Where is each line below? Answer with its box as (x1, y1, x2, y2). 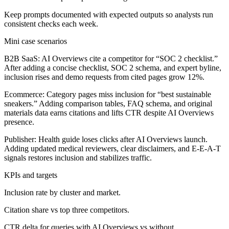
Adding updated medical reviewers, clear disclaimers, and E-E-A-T (4, 144, 221, 153)
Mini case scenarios (4, 36, 67, 45)
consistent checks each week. (4, 19, 98, 28)
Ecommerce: (4, 89, 44, 99)
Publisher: (4, 134, 36, 144)
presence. (4, 117, 34, 126)
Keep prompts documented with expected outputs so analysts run (4, 10, 213, 19)
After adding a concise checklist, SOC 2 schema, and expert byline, (4, 63, 221, 72)
